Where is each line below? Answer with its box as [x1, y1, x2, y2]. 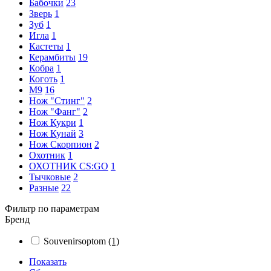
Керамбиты [29, 52, 76, 62]
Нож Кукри [29, 117, 76, 128]
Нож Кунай [29, 128, 76, 139]
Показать [29, 256, 67, 267]
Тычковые [29, 172, 71, 182]
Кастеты [29, 41, 64, 51]
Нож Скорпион [29, 139, 92, 149]
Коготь [29, 74, 57, 84]
